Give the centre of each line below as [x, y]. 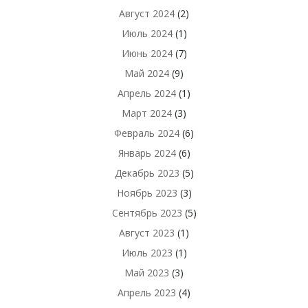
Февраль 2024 [147, 133]
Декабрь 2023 [147, 173]
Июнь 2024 [147, 53]
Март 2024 [147, 113]
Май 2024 [147, 73]
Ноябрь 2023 [147, 193]
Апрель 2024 [147, 93]
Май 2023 [147, 273]
